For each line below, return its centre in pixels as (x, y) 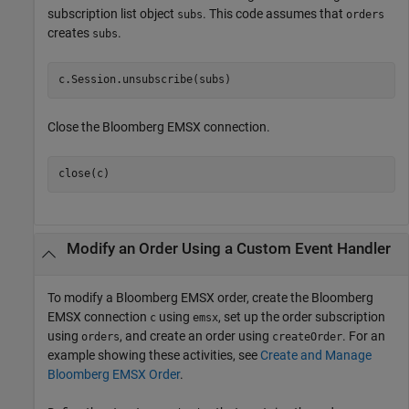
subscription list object (112, 13)
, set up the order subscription (302, 316)
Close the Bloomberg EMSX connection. (159, 126)
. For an (364, 336)
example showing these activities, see (154, 355)
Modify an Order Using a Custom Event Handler (228, 249)
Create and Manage (316, 355)
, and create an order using (196, 336)
